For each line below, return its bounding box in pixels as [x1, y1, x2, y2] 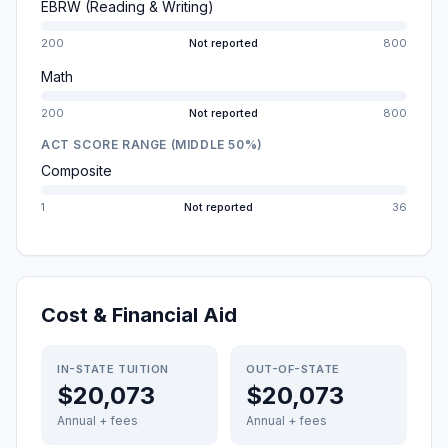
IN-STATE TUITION [57, 362, 169, 376]
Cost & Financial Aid [41, 303, 237, 327]
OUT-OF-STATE [246, 362, 340, 376]
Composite [41, 162, 112, 179]
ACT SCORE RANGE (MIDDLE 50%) [41, 137, 263, 152]
